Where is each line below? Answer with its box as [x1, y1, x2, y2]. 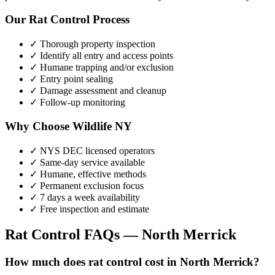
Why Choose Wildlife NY [5, 119, 132, 133]
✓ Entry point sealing [29, 74, 113, 85]
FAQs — [80, 227, 142, 243]
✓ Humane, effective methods [29, 168, 146, 179]
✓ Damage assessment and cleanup [29, 85, 166, 96]
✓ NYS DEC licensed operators [29, 145, 155, 156]
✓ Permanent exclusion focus [29, 180, 144, 191]
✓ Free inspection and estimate [29, 203, 149, 214]
